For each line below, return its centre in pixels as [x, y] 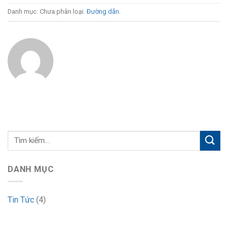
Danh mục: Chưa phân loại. [47, 11]
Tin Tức [21, 200]
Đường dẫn [103, 11]
